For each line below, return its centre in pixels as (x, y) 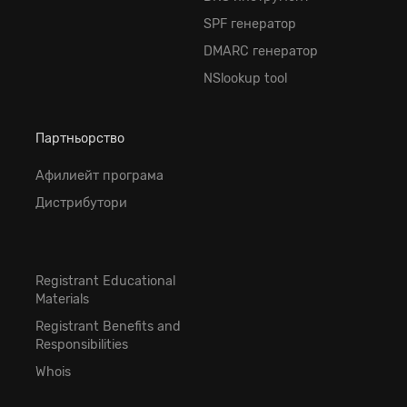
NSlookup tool (245, 78)
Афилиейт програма (99, 176)
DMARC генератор (261, 51)
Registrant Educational (105, 282)
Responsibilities (82, 345)
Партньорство (80, 138)
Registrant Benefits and (108, 327)
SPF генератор (250, 24)
